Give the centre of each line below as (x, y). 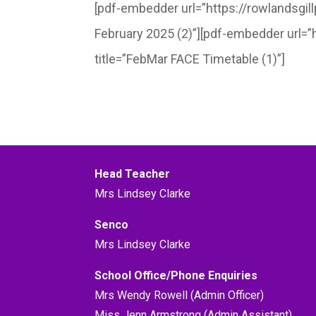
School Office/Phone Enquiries (176, 275)
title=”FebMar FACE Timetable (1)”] (190, 59)
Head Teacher (133, 174)
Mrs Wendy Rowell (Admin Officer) (180, 295)
